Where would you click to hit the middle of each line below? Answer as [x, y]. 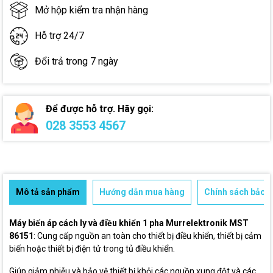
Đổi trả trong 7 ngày [76, 61]
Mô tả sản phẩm [48, 192]
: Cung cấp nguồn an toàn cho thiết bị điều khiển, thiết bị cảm [147, 236]
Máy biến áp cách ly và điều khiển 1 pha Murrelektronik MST [129, 223]
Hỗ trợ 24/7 [59, 36]
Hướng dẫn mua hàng [142, 192]
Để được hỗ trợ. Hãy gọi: [100, 109]
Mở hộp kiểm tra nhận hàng [91, 10]
